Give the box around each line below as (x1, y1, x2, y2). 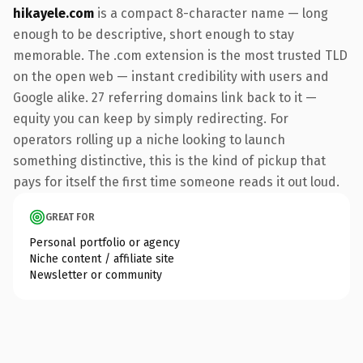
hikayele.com (13, 5, 94, 21)
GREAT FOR (45, 211, 95, 223)
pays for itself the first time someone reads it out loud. (13, 173, 340, 190)
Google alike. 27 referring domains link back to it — (13, 89, 317, 105)
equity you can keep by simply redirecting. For (13, 110, 288, 126)
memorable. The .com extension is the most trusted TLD (13, 47, 348, 63)
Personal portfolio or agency (29, 235, 180, 250)
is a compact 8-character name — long (94, 5, 328, 21)
